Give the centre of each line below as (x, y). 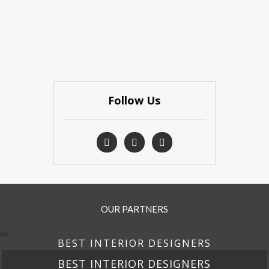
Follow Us (134, 100)
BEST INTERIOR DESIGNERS (134, 243)
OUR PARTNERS (134, 209)
